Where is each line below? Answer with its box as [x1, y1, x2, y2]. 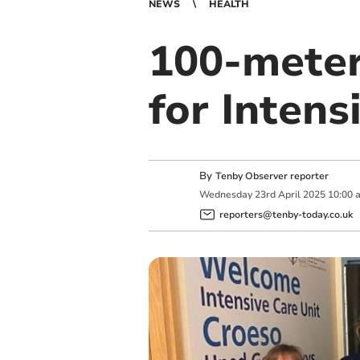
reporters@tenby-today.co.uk [219, 207, 353, 221]
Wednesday [198, 188, 252, 202]
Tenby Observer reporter [215, 170, 329, 182]
